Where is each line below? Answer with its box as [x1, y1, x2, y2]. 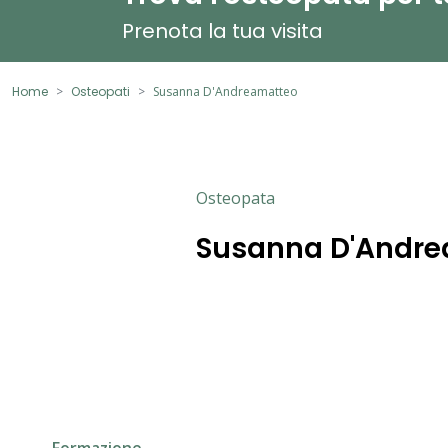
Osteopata [196, 186, 275, 209]
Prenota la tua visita [121, 16, 323, 45]
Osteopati [71, 82, 130, 100]
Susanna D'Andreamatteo [153, 82, 298, 100]
